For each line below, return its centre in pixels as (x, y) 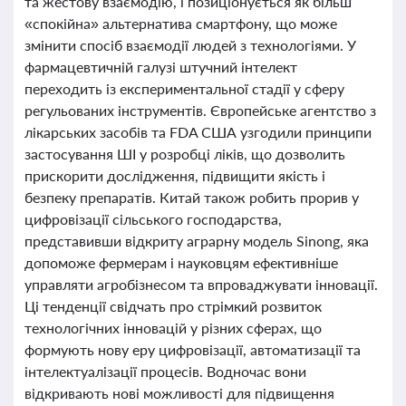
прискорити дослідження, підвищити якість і (175, 175)
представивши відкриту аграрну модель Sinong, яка (197, 241)
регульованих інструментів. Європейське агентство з (200, 110)
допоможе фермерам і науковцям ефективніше (181, 262)
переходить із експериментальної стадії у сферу (184, 88)
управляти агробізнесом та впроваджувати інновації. (201, 284)
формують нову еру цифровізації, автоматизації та (193, 349)
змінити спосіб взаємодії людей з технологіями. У (190, 45)
